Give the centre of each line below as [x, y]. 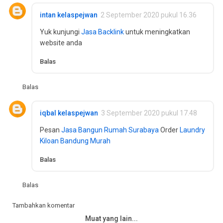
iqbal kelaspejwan [69, 113]
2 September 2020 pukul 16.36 [149, 15]
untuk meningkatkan [157, 32]
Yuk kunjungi [60, 32]
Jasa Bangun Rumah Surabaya [110, 130]
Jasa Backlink [103, 32]
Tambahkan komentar [43, 206]
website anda [61, 43]
